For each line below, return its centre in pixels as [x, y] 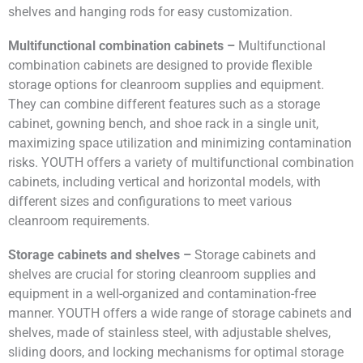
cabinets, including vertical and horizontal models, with [164, 182]
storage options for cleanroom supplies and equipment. [166, 85]
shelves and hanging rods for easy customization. [150, 12]
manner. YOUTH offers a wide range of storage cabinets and [180, 314]
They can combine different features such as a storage [164, 105]
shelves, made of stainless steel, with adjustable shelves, [169, 333]
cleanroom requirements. [79, 221]
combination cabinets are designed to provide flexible [160, 66]
